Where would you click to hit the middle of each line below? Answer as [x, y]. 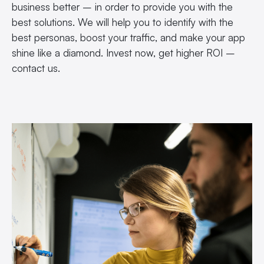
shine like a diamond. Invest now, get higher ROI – [123, 53]
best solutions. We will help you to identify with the [123, 22]
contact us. [36, 68]
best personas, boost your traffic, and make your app [128, 38]
